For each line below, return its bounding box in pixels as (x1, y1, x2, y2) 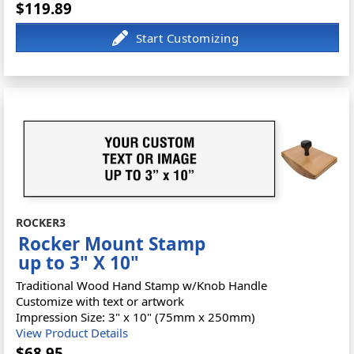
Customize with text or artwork (16, 292, 185, 309)
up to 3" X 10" (18, 250, 140, 275)
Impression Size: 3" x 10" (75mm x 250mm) (16, 308, 256, 325)
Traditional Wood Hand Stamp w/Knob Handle (16, 277, 268, 293)
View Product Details (16, 324, 129, 341)
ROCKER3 (16, 214, 66, 230)
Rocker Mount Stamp (18, 231, 206, 256)
